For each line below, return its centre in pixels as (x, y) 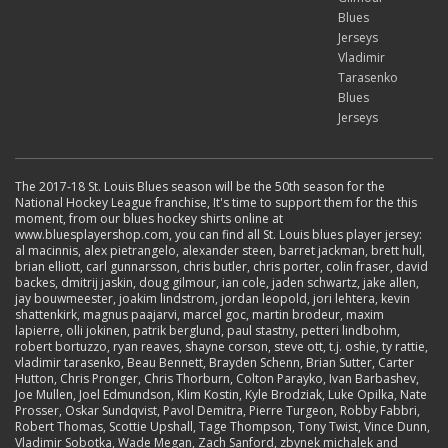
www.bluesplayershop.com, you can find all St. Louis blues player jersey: (218, 234)
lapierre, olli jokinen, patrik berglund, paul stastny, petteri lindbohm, (207, 330)
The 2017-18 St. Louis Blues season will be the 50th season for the (200, 186)
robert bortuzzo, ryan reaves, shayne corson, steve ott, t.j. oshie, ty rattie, (221, 346)
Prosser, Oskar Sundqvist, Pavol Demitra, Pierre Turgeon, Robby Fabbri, (217, 410)
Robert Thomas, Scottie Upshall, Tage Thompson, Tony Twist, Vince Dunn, (222, 426)
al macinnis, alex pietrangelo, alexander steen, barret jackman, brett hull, (220, 250)
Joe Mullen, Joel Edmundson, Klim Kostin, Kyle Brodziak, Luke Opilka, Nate (221, 394)
